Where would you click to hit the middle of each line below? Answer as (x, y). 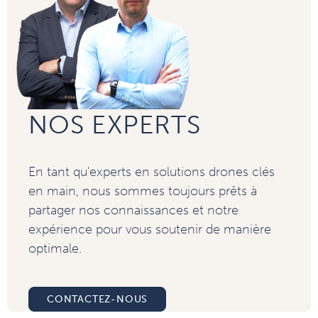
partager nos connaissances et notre (133, 210)
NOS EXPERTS (115, 125)
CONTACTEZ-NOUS (98, 299)
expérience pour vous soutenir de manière (150, 229)
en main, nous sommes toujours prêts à (143, 191)
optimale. (55, 248)
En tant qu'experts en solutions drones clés (152, 172)
